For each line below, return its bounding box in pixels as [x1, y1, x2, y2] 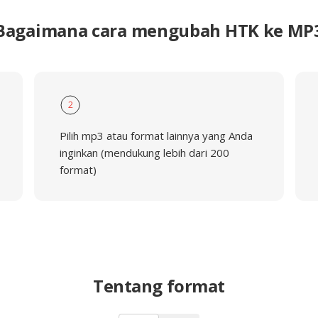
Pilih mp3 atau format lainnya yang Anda [59, 128, 253, 143]
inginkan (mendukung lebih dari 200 [59, 146, 229, 160]
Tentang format [93, 274, 225, 297]
